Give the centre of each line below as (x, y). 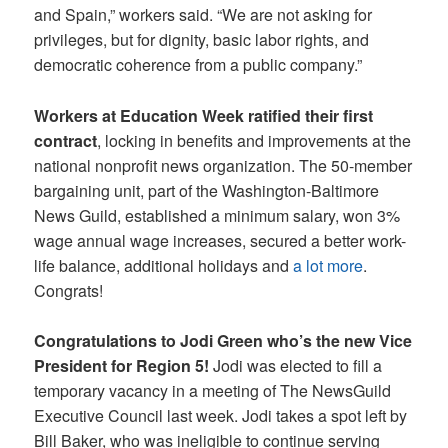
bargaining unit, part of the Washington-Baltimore (207, 190)
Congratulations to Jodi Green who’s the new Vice (223, 341)
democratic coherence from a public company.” (198, 65)
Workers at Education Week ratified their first (204, 115)
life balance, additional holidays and (164, 265)
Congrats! (69, 290)
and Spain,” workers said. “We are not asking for (203, 15)
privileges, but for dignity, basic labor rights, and (202, 40)
